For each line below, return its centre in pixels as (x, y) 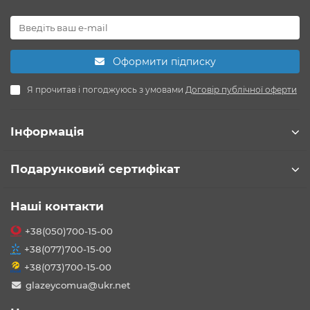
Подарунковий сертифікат (95, 169)
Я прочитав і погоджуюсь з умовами (106, 90)
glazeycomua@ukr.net (78, 285)
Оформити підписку (164, 62)
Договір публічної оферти (241, 90)
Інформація (47, 132)
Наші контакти (57, 207)
